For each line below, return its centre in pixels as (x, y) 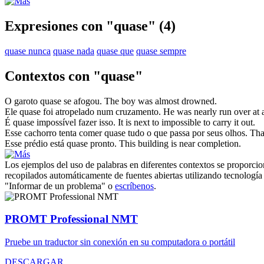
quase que (115, 51)
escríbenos (134, 186)
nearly (205, 111)
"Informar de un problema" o (60, 186)
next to (146, 122)
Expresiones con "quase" (80, 26)
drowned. (198, 101)
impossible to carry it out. (207, 122)
